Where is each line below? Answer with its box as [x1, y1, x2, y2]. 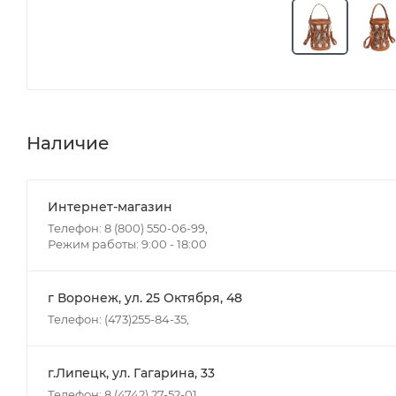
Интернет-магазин [48, 198, 172, 215]
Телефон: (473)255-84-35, [48, 311, 189, 326]
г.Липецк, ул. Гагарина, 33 [48, 364, 215, 381]
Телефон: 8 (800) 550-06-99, [48, 220, 208, 235]
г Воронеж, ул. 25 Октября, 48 [48, 289, 242, 306]
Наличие [27, 132, 110, 154]
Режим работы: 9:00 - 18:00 [48, 236, 207, 251]
